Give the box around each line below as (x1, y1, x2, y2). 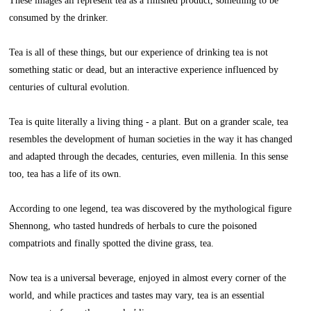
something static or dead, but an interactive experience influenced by (9, 65, 279, 75)
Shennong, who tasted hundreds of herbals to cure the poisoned (9, 221, 258, 231)
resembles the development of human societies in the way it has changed (9, 134, 293, 144)
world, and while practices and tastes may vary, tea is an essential (9, 290, 265, 301)
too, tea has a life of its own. (9, 169, 122, 179)
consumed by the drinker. (9, 12, 109, 23)
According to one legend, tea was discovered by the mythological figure (9, 203, 292, 214)
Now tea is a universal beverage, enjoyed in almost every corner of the (9, 273, 287, 283)
